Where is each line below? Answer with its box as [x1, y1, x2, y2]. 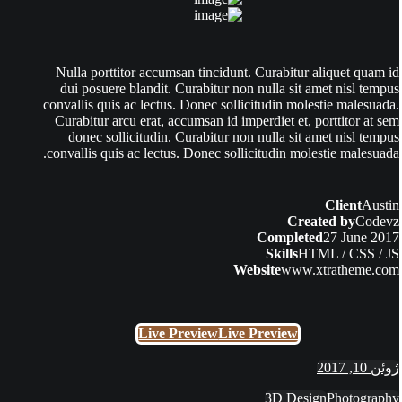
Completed [257, 230, 323, 246]
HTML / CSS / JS [298, 246, 399, 262]
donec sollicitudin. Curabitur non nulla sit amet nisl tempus [68, 129, 399, 145]
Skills [266, 246, 298, 262]
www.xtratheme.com [281, 262, 399, 278]
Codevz [355, 214, 399, 230]
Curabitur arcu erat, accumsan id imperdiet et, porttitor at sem [55, 113, 399, 129]
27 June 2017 [323, 230, 399, 246]
